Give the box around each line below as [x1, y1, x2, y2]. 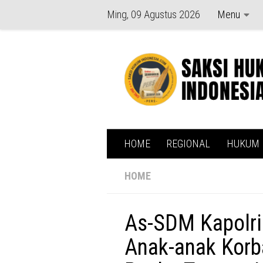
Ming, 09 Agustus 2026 [107, 8, 200, 21]
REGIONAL [167, 137, 210, 150]
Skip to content [16, 11, 84, 23]
